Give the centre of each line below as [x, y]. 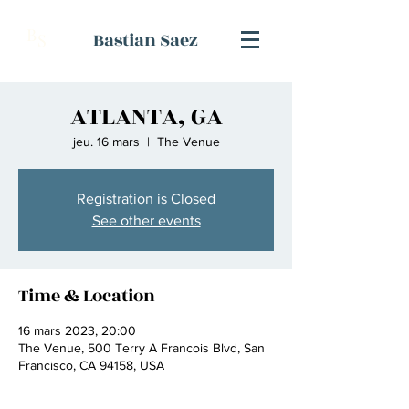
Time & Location [87, 296]
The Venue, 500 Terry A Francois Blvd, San [142, 348]
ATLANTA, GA [146, 117]
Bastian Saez [145, 40]
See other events [146, 220]
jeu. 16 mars [106, 142]
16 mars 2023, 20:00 [77, 330]
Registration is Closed [146, 199]
